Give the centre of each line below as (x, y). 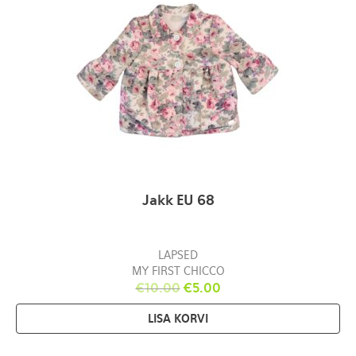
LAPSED (178, 255)
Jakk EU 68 (178, 201)
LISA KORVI (178, 319)
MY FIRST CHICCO (178, 271)
